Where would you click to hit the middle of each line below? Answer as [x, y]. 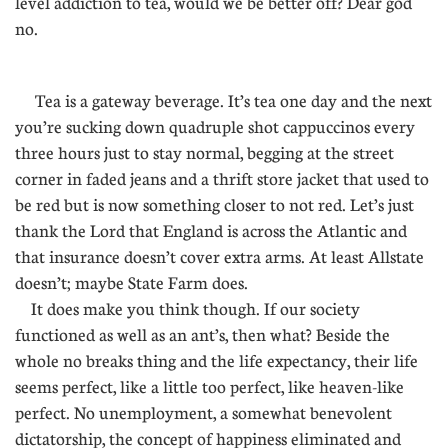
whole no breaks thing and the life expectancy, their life [216, 360]
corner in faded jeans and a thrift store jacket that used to [222, 178]
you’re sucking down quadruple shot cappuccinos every [215, 126]
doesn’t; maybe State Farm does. [141, 282]
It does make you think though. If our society [187, 308]
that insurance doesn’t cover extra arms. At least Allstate [219, 256]
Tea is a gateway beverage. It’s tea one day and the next [223, 100]
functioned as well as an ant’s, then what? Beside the [202, 334]
